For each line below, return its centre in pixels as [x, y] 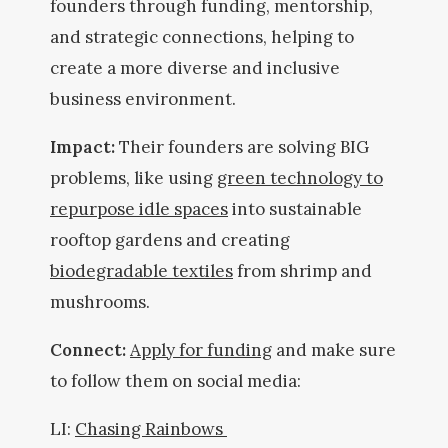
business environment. [145, 99]
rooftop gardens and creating [170, 240]
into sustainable [295, 209]
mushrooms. [102, 302]
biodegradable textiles [141, 271]
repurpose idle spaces [139, 209]
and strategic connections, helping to [202, 37]
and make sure [334, 350]
